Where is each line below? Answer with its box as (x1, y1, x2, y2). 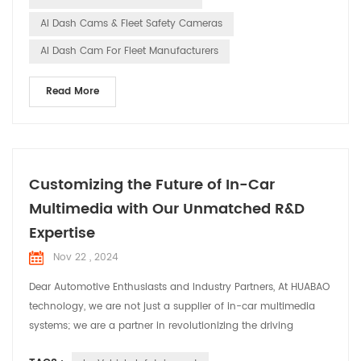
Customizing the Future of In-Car (29, 172, 275, 197)
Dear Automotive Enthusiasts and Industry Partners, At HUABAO (29, 279, 330, 295)
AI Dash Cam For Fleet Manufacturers (40, 43, 218, 59)
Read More (46, 83, 99, 99)
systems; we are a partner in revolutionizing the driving (29, 317, 293, 334)
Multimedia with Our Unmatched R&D (29, 197, 305, 221)
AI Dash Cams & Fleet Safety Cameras (40, 15, 222, 31)
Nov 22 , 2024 (53, 249, 118, 265)
